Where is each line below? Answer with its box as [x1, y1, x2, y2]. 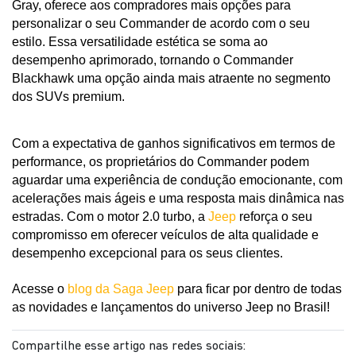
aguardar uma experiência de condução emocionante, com [12, 173, 342, 188]
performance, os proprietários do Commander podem [12, 155, 309, 169]
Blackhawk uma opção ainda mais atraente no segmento [12, 72, 331, 86]
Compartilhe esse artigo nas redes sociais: [12, 340, 246, 354]
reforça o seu [239, 210, 312, 224]
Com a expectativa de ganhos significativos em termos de [12, 137, 335, 151]
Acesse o [12, 282, 68, 296]
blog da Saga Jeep [68, 282, 174, 296]
